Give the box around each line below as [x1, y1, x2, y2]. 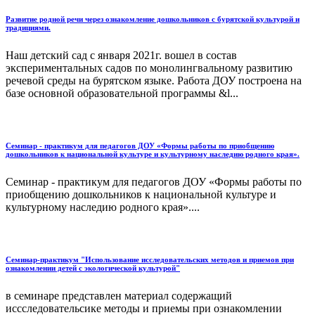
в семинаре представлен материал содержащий [6, 290, 232, 302]
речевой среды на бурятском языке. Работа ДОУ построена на [6, 75, 302, 87]
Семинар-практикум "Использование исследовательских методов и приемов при [6, 255, 294, 264]
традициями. [6, 23, 51, 32]
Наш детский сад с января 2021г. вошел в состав [6, 49, 237, 62]
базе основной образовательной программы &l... [6, 87, 238, 100]
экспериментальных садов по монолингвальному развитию [6, 62, 292, 75]
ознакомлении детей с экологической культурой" [6, 264, 180, 273]
